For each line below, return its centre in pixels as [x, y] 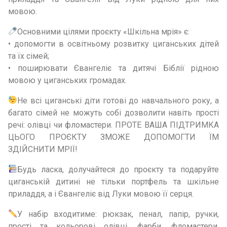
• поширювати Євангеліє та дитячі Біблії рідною [113, 68]
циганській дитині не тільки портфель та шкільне [113, 181]
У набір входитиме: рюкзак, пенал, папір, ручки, [118, 214]
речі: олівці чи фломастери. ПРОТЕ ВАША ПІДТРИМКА [113, 125]
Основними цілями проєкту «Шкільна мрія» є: [104, 31]
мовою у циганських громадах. [67, 80]
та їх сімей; [29, 56]
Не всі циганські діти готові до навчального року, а [118, 100]
